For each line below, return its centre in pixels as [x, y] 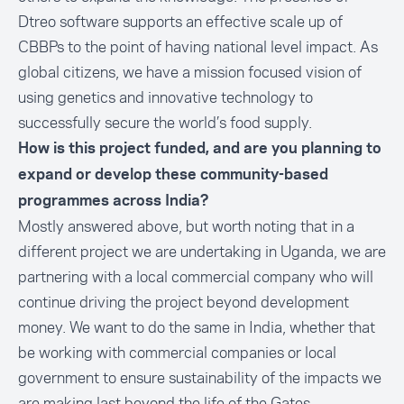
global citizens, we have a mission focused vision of [190, 72]
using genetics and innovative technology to [165, 97]
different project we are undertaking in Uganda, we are [202, 252]
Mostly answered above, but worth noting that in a [186, 226]
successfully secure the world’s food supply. [165, 123]
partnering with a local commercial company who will [196, 277]
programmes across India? [114, 201]
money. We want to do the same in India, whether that [197, 327]
